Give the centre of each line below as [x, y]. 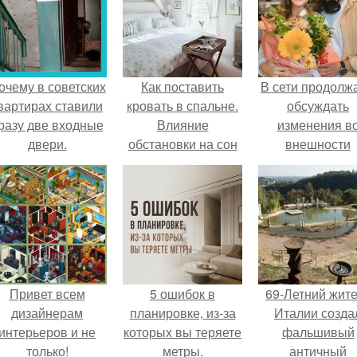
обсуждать [318, 106]
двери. [47, 144]
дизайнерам [47, 313]
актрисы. [318, 163]
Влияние [182, 125]
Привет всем [47, 294]
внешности [318, 144]
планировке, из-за [182, 313]
